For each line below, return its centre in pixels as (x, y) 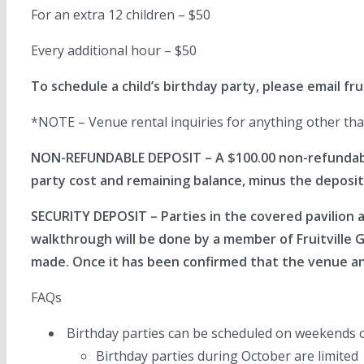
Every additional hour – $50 (114, 50)
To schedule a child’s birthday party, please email (187, 86)
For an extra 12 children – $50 (121, 15)
